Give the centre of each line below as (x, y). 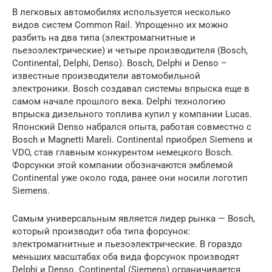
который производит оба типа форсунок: (101, 232)
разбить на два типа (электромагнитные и (104, 38)
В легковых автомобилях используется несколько (121, 12)
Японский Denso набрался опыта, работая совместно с (132, 127)
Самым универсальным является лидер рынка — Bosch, (134, 219)
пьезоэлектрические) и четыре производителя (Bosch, (130, 51)
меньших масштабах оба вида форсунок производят (126, 257)
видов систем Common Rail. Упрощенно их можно (120, 25)
